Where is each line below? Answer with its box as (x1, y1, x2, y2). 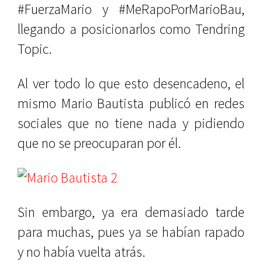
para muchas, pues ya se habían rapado (18, 223, 244, 242)
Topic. (18, 40, 52, 58)
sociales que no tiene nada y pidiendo (18, 114, 244, 133)
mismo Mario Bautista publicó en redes (18, 94, 244, 113)
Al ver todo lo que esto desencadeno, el (18, 74, 244, 93)
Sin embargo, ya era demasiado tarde (18, 203, 244, 222)
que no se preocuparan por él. (18, 134, 181, 153)
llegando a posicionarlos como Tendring (18, 20, 244, 39)
